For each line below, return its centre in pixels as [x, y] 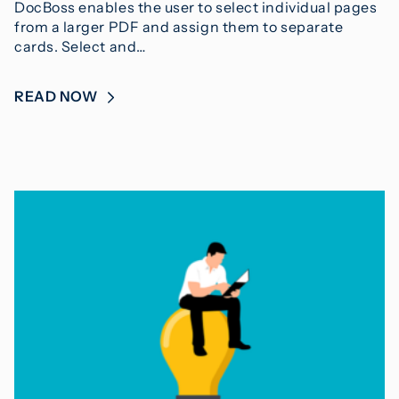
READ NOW [57, 96]
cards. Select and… [80, 46]
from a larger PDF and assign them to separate [179, 26]
